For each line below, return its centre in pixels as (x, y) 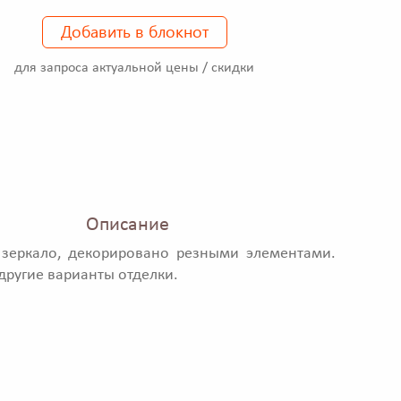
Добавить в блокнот (134, 32)
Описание (127, 226)
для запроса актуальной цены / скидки (134, 68)
